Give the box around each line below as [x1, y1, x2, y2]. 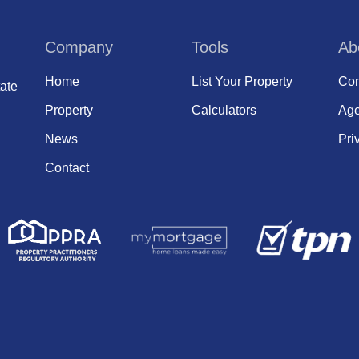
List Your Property [192, 75, 292, 89]
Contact [45, 161, 89, 175]
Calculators [192, 103, 256, 118]
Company [45, 38, 113, 56]
